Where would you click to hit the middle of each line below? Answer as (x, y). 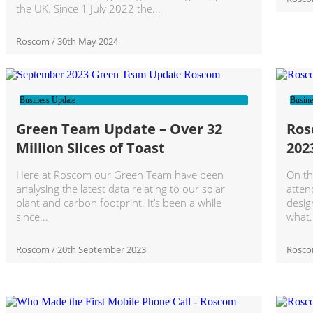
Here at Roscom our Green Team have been (120, 175)
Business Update (48, 100)
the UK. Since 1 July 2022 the (84, 9)
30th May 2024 (87, 42)
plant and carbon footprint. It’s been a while (119, 203)
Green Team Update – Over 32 (119, 129)
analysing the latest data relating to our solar (121, 189)
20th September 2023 (101, 250)
